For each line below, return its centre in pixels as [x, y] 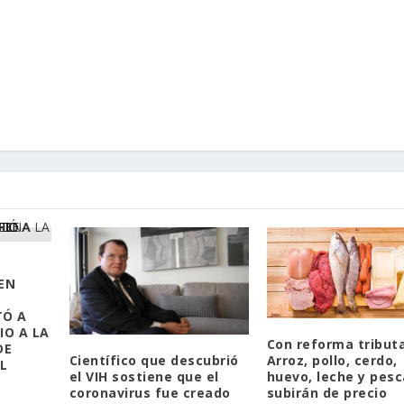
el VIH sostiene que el [144, 377]
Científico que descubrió [154, 361]
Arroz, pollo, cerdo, [332, 360]
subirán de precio [327, 392]
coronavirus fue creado [150, 393]
